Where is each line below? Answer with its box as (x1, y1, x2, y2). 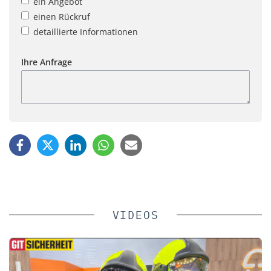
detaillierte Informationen (33, 25, 138, 38)
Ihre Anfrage (21, 56, 72, 68)
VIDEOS (112, 207, 159, 222)
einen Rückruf (33, 10, 90, 22)
